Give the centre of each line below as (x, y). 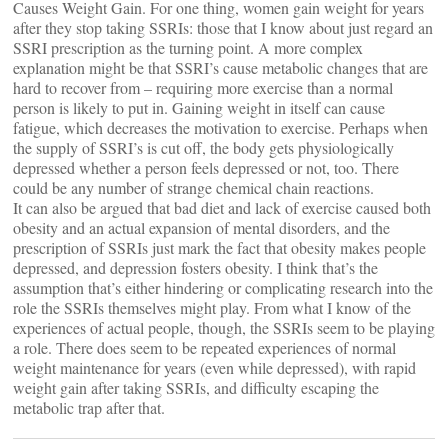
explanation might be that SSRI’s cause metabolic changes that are (220, 67)
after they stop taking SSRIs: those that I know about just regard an (223, 27)
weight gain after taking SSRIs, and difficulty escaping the (196, 387)
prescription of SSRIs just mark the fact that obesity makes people (219, 247)
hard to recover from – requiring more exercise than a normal (203, 87)
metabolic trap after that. (89, 407)
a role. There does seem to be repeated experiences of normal (204, 347)
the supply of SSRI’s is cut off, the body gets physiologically (203, 147)
